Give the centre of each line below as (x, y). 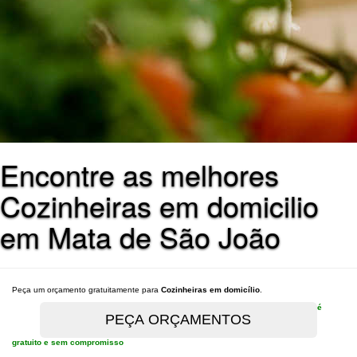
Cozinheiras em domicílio (210, 290)
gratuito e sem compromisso (68, 342)
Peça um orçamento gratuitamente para (86, 290)
